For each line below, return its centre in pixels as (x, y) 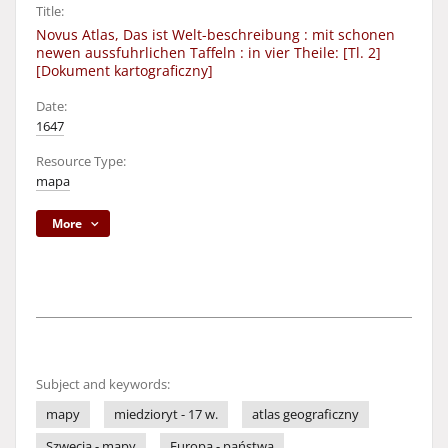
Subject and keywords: (103, 384)
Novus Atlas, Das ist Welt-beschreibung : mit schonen (215, 34)
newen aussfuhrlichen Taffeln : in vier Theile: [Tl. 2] (208, 52)
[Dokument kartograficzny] (124, 70)
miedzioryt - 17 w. (166, 414)
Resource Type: (81, 161)
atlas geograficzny (305, 414)
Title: (50, 11)
